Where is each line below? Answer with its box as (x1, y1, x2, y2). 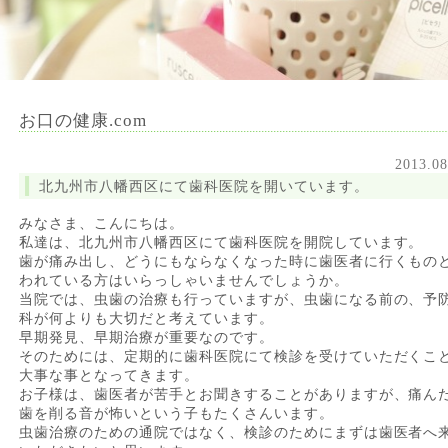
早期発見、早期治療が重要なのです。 (19, 330, 274, 345)
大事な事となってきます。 (19, 368, 199, 383)
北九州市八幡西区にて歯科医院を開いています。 (39, 179, 369, 194)
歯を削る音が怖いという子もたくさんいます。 (19, 406, 334, 421)
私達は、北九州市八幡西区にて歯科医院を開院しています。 (19, 235, 424, 250)
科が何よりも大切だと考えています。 (19, 311, 274, 326)
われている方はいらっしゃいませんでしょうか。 (19, 273, 349, 288)
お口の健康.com (19, 111, 147, 130)
